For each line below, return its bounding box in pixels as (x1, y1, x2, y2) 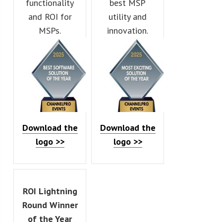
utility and (109, 10, 147, 22)
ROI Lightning (22, 185, 77, 197)
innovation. (107, 24, 149, 36)
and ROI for (28, 10, 72, 22)
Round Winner (22, 199, 78, 211)
